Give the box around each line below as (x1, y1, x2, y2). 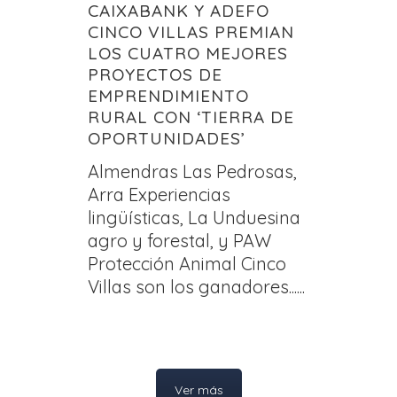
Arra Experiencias (88, 183, 230, 206)
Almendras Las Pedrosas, (88, 160, 297, 183)
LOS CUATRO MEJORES (88, 42, 288, 64)
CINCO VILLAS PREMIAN (88, 20, 294, 43)
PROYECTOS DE (88, 63, 222, 85)
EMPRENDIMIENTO (88, 84, 249, 106)
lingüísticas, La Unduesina (88, 206, 300, 229)
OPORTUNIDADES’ (88, 127, 245, 149)
